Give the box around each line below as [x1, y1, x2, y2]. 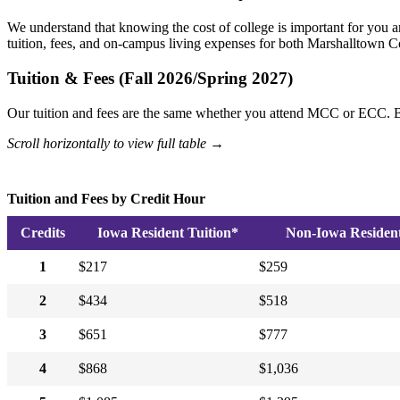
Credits [20, 224, 65, 240]
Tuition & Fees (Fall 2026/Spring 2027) [7, 69, 293, 88]
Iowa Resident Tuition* [97, 224, 238, 240]
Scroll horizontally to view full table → [7, 135, 224, 151]
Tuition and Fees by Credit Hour [7, 190, 205, 206]
